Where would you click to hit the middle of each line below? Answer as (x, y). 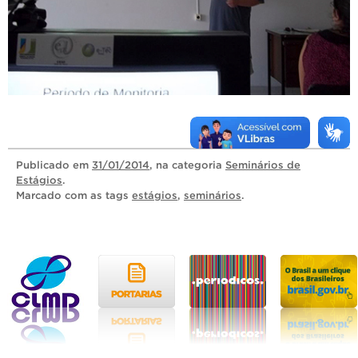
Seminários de (263, 165)
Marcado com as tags (74, 195)
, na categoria (187, 165)
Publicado (44, 165)
